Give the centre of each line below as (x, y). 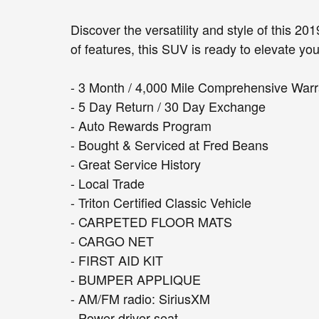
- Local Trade (108, 183)
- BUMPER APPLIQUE (136, 279)
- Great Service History (136, 163)
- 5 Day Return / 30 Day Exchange (168, 106)
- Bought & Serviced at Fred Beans (169, 144)
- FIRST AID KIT (117, 260)
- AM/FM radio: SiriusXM (140, 298)
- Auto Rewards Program (141, 125)
